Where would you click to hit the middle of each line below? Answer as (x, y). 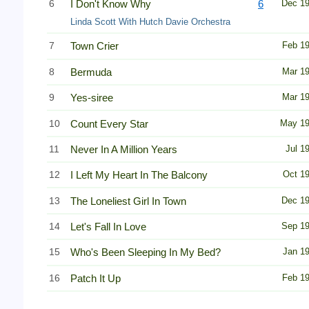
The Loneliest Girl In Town (128, 201)
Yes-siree (92, 98)
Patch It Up (96, 278)
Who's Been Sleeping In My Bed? (146, 252)
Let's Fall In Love (108, 227)
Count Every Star (109, 123)
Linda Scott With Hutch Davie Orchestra (150, 22)
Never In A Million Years (124, 149)
